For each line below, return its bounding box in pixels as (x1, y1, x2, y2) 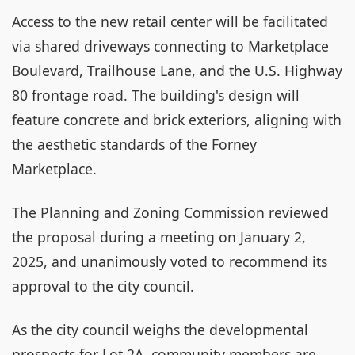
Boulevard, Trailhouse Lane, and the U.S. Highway (12, 61, 342, 80)
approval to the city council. (12, 277, 194, 296)
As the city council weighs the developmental (12, 320, 308, 339)
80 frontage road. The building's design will (12, 86, 300, 105)
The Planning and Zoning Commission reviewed (12, 203, 329, 222)
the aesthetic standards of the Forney (12, 135, 257, 154)
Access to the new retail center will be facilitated (12, 12, 328, 31)
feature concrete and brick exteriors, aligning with (12, 110, 342, 129)
